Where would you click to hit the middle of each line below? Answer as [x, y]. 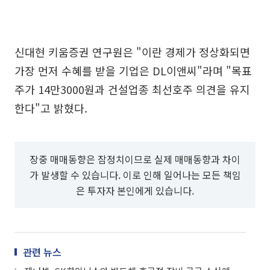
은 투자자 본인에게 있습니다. [135, 190]
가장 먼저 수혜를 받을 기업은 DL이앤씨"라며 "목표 [133, 70]
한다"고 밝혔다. [51, 108]
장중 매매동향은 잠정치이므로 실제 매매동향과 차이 [135, 159]
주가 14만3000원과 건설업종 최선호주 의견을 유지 [132, 89]
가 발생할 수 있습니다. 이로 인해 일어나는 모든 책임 [135, 174]
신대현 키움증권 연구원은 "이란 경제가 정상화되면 [132, 52]
